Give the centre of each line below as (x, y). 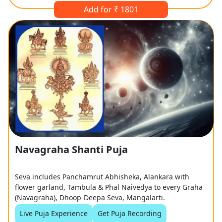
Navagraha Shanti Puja (72, 149)
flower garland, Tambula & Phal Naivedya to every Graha (109, 187)
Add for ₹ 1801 (111, 10)
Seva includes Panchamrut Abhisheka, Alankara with (102, 176)
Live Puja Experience (54, 213)
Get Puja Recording (130, 213)
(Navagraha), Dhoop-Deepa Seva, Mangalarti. (90, 197)
